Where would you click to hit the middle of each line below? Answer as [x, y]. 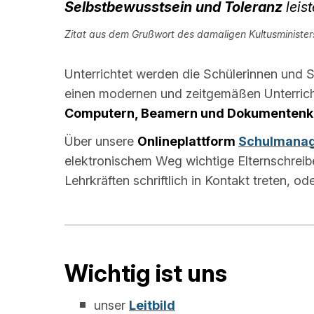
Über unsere [101, 142]
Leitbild [152, 305]
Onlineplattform [188, 142]
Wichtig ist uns [146, 273]
